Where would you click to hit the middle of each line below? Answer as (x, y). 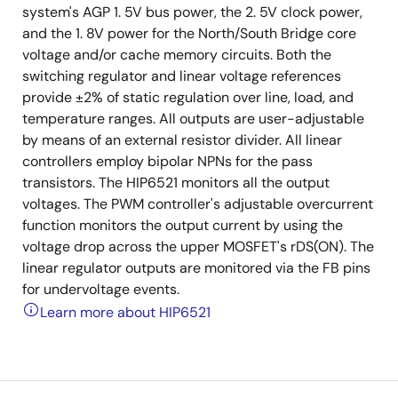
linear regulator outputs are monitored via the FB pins (196, 268)
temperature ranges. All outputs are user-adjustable (193, 119)
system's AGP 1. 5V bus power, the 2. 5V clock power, (192, 12)
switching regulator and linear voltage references (182, 76)
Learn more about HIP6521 (125, 312)
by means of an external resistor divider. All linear (182, 140)
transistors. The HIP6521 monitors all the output (176, 183)
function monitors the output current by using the (183, 225)
